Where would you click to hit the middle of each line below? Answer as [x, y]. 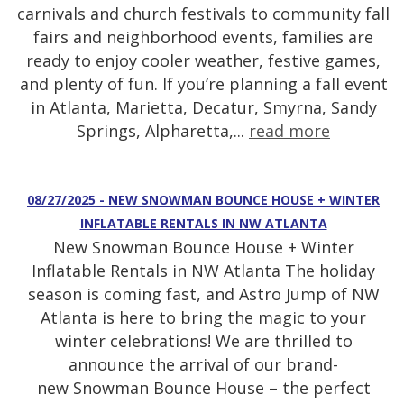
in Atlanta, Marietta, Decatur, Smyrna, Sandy [203, 108]
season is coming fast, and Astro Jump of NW [203, 294]
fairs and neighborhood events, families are [203, 37]
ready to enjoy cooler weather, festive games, [203, 61]
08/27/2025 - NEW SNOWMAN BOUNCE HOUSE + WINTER [203, 200]
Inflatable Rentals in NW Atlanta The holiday [203, 271]
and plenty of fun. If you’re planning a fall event [203, 84]
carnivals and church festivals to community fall [203, 14]
